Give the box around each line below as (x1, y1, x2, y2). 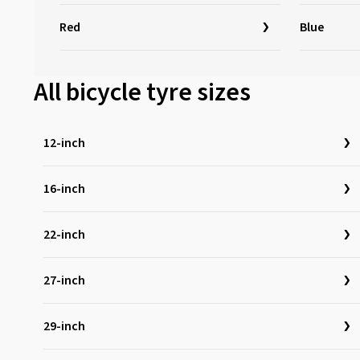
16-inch (43, 180, 85, 198)
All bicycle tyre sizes (34, 74, 251, 111)
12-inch (43, 134, 85, 152)
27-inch (43, 272, 85, 289)
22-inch (43, 226, 85, 243)
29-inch (43, 317, 85, 335)
